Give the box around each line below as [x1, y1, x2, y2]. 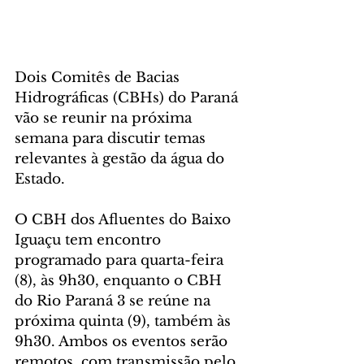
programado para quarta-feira [15, 252, 227, 270]
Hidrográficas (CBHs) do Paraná [15, 89, 242, 107]
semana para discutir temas [15, 130, 210, 148]
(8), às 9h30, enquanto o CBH [15, 272, 226, 290]
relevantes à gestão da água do [15, 150, 228, 168]
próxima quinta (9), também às [15, 313, 235, 331]
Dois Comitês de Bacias [15, 69, 184, 87]
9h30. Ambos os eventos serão [15, 333, 232, 351]
